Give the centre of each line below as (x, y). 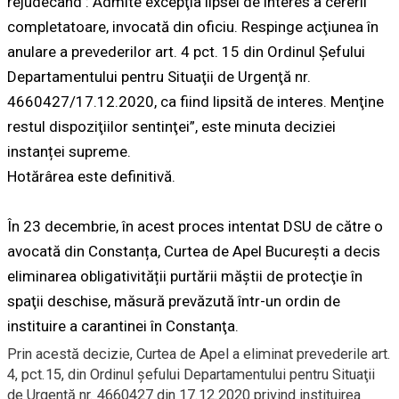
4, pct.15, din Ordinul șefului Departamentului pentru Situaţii (191, 375)
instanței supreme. (69, 152)
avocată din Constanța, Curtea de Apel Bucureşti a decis (194, 252)
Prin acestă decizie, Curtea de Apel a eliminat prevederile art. (199, 354)
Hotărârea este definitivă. (91, 177)
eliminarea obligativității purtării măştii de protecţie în (185, 277)
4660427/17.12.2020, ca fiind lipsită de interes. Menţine (195, 102)
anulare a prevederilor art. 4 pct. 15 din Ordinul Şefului (186, 52)
